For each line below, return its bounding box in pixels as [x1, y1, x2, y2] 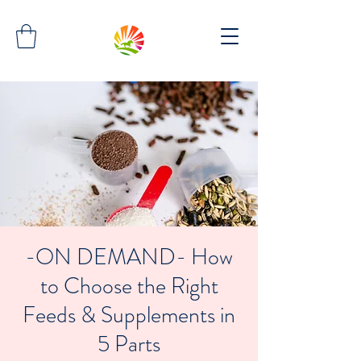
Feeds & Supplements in [23, 298, 235, 331]
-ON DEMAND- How [25, 240, 233, 273]
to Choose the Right [39, 269, 218, 302]
